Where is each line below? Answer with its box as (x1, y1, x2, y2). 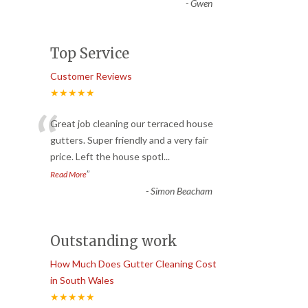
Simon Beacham (150, 185, 212, 197)
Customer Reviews (50, 70, 132, 82)
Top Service (50, 45, 129, 63)
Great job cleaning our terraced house (50, 118, 213, 130)
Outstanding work (50, 232, 177, 250)
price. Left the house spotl (50, 151, 164, 163)
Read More (50, 169, 87, 180)
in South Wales (50, 274, 114, 287)
